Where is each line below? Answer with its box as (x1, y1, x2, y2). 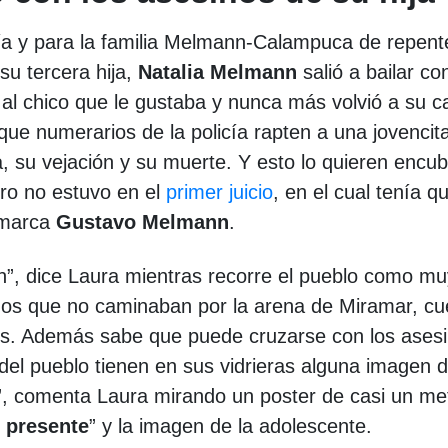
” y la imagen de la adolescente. (89, 415, 372, 438)
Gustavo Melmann (56, 211, 229, 234)
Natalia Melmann (138, 61, 303, 84)
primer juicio (166, 181, 273, 204)
